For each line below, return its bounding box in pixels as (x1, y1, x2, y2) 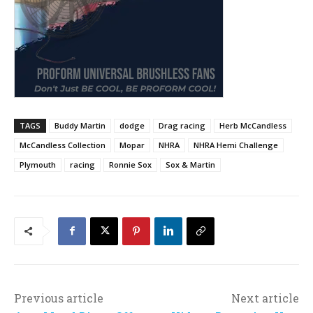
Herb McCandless (219, 119, 286, 131)
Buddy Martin (54, 119, 105, 131)
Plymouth (20, 159, 56, 170)
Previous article (14, 290, 103, 305)
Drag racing (159, 119, 205, 131)
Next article (231, 290, 299, 305)
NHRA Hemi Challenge (194, 139, 278, 150)
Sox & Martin (166, 159, 215, 170)
